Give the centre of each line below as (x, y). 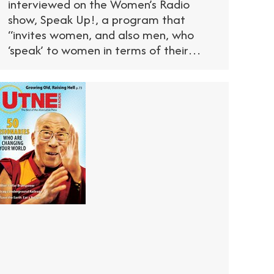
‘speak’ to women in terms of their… (105, 50)
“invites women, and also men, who (101, 34)
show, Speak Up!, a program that (97, 19)
